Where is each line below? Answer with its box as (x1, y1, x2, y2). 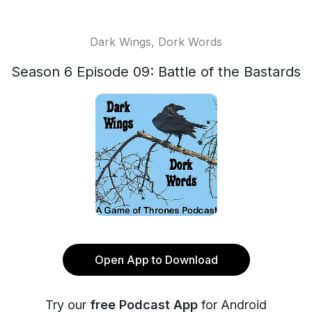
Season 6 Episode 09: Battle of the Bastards (11, 63, 301, 80)
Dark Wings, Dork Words (90, 35, 222, 49)
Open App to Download (94, 253, 218, 267)
